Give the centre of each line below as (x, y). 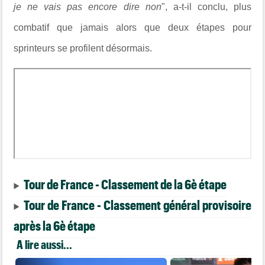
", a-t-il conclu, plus (206, 7)
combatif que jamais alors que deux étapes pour (132, 27)
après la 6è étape (55, 225)
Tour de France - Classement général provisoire (138, 204)
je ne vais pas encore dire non (88, 7)
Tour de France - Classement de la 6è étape (125, 184)
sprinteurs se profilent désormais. (83, 48)
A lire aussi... (45, 244)
